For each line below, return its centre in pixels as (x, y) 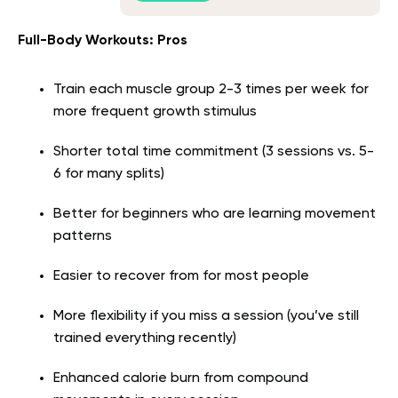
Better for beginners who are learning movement (215, 214)
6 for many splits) (109, 174)
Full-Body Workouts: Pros (103, 40)
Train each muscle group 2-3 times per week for (211, 89)
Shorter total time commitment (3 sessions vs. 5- (214, 151)
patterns (83, 236)
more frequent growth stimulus (155, 111)
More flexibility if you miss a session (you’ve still (206, 316)
